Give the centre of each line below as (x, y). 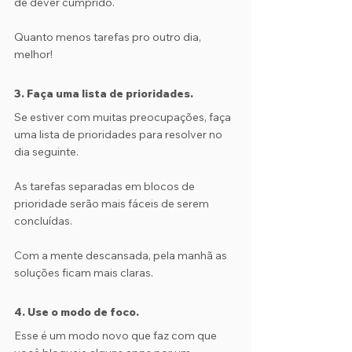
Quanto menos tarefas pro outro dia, (109, 37)
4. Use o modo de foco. (77, 312)
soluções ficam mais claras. (84, 273)
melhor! (33, 54)
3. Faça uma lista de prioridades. (104, 93)
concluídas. (43, 221)
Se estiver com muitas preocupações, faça (124, 117)
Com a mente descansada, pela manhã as (122, 255)
